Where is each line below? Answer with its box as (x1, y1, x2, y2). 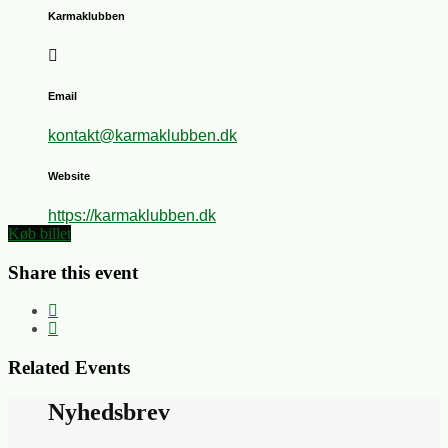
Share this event (8, 261, 138, 283)
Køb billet (8, 224, 71, 242)
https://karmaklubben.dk (48, 206, 216, 224)
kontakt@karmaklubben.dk (48, 126, 237, 144)
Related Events (8, 357, 130, 379)
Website (48, 169, 90, 182)
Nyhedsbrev (48, 398, 170, 425)
